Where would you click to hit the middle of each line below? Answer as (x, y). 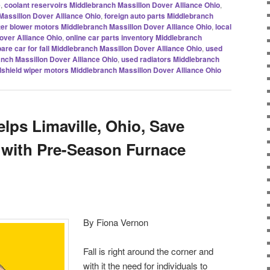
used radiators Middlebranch (170, 59)
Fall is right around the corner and (149, 251)
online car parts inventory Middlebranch (134, 37)
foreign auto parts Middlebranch (159, 15)
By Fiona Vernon (116, 222)
